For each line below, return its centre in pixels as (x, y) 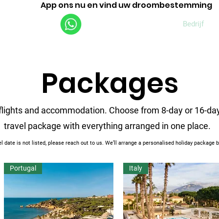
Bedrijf (193, 24)
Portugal (23, 168)
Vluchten (93, 24)
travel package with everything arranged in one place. (108, 126)
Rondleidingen (145, 24)
